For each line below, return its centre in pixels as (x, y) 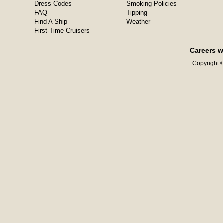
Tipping (137, 13)
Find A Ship (51, 22)
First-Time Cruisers (62, 31)
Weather (138, 22)
